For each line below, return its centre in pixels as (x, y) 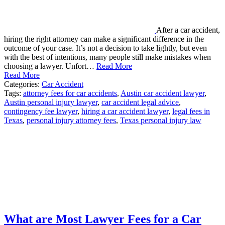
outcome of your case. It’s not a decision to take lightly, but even (105, 48)
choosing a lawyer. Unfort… (50, 66)
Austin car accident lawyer (162, 93)
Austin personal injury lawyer (51, 102)
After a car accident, (188, 30)
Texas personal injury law (161, 120)
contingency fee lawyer (41, 111)
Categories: (23, 84)
